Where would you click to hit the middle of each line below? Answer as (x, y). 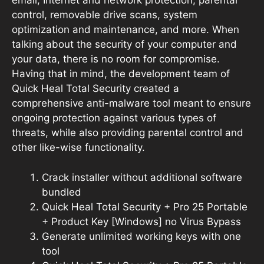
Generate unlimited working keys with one (141, 236)
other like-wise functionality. (78, 147)
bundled (62, 192)
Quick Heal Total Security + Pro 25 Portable (145, 207)
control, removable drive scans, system (105, 15)
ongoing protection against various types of (114, 118)
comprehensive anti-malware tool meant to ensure (131, 103)
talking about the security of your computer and (124, 44)
